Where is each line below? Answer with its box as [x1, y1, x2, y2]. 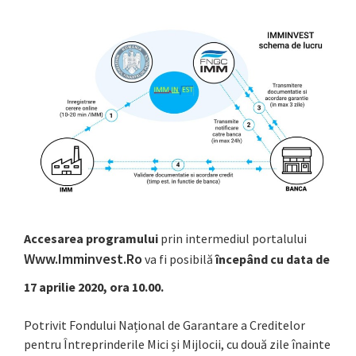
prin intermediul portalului [161, 230, 307, 246]
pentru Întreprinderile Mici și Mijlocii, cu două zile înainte [24, 335, 331, 352]
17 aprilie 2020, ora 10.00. [24, 278, 164, 295]
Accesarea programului [24, 230, 161, 246]
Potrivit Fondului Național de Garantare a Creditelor [24, 316, 305, 333]
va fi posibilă [145, 250, 215, 267]
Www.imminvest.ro [24, 249, 142, 268]
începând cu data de [215, 250, 330, 267]
